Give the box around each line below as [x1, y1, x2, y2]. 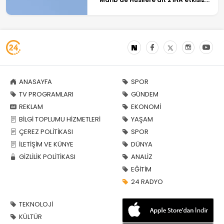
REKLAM [19, 101, 43, 111]
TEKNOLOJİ [19, 199, 53, 209]
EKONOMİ [131, 101, 161, 111]
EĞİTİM [131, 164, 151, 174]
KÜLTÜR [19, 211, 42, 221]
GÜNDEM [131, 89, 158, 99]
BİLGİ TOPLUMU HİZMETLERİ [19, 114, 100, 124]
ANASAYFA [19, 76, 52, 86]
